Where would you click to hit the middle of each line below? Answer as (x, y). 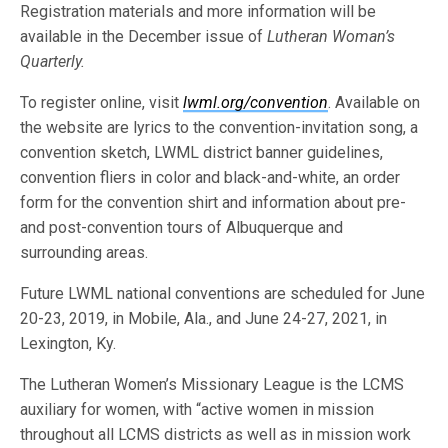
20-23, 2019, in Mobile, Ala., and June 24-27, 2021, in (204, 318)
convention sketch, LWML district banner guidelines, (202, 152)
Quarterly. (52, 61)
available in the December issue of (144, 36)
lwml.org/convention (256, 102)
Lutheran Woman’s (331, 36)
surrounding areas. (84, 252)
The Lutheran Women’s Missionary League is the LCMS (212, 384)
